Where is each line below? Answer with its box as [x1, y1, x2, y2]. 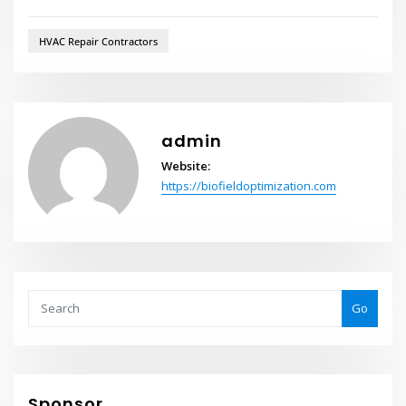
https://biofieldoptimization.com [160, 178, 336, 195]
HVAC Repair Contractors [38, 34, 158, 48]
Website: [160, 158, 210, 175]
